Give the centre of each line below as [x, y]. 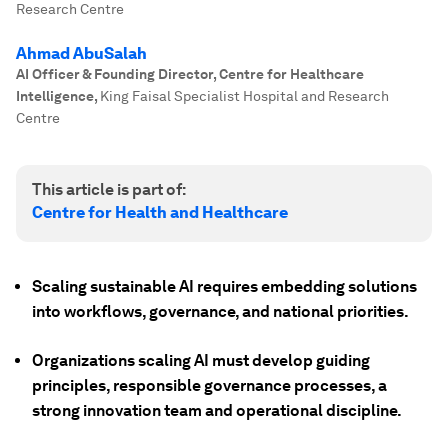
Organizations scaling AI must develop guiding [201, 360]
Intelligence [55, 96]
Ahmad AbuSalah [81, 53]
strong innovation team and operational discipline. [217, 410]
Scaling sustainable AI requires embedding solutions [224, 286]
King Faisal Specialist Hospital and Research [244, 96]
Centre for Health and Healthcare [160, 212]
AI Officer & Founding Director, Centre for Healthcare [190, 74]
